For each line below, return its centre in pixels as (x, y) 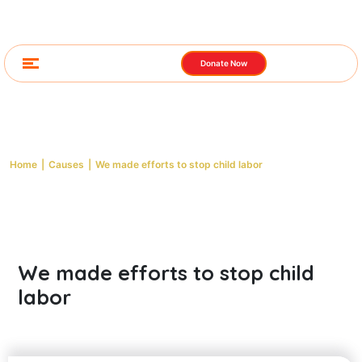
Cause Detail (69, 142)
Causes (66, 164)
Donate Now (224, 63)
